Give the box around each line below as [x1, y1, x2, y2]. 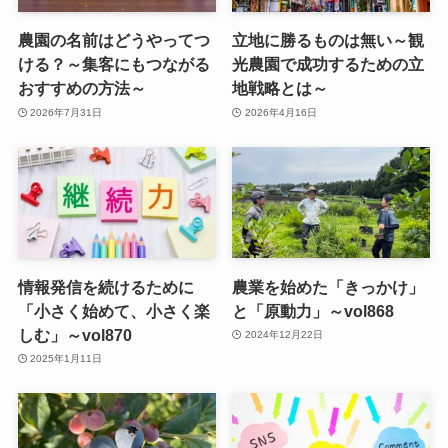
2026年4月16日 [244, 106, 317, 118]
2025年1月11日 [30, 353, 103, 365]
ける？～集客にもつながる [17, 55, 210, 74]
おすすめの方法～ [17, 79, 146, 98]
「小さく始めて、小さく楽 [17, 301, 210, 320]
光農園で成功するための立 [232, 55, 425, 74]
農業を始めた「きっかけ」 [232, 277, 425, 296]
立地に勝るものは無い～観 [232, 31, 425, 50]
